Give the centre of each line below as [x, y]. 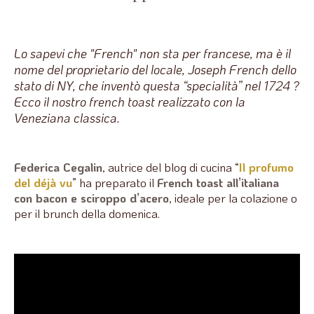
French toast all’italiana [218, 182]
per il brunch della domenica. [87, 213]
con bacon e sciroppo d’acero [91, 197]
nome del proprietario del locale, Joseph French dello [155, 69]
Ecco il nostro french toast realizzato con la [130, 101]
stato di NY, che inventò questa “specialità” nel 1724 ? [157, 85]
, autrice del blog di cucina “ [171, 166]
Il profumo [266, 166]
